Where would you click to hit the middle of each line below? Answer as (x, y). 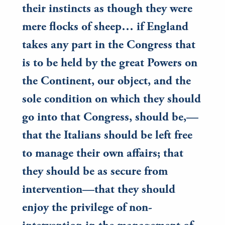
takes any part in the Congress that (109, 46)
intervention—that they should (99, 191)
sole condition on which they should (111, 100)
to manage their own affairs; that (103, 154)
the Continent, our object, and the (106, 82)
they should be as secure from (95, 173)
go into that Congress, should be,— (110, 118)
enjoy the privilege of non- (87, 209)
